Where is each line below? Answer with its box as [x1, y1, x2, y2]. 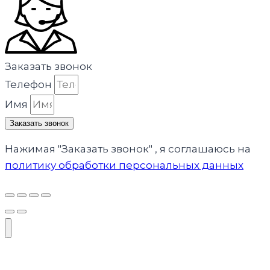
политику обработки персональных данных [5, 159, 243, 172]
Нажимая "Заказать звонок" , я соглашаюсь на [5, 143, 251, 155]
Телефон [5, 78, 54, 91]
